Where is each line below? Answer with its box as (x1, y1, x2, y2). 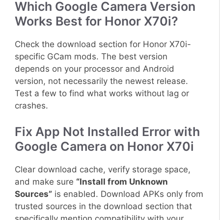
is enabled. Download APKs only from (52, 189, 203, 199)
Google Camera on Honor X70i (15, 139, 194, 154)
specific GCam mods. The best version (15, 51, 167, 61)
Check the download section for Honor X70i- (15, 39, 191, 49)
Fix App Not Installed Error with (15, 124, 200, 139)
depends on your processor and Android (15, 63, 174, 74)
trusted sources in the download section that (15, 201, 192, 212)
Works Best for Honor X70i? (15, 13, 178, 28)
